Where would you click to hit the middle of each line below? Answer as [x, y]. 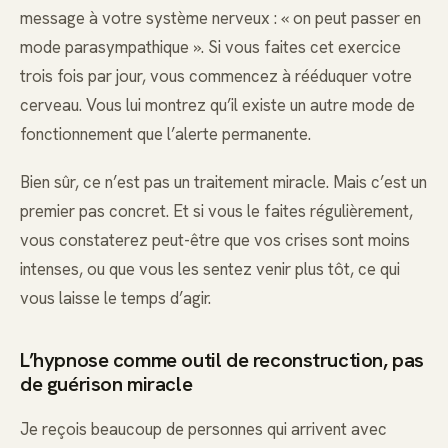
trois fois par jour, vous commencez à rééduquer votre [216, 75]
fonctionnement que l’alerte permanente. [165, 133]
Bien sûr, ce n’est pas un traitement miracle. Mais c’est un [223, 181]
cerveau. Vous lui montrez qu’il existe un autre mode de [217, 104]
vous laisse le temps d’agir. [115, 297]
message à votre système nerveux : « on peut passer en [220, 17]
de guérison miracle [106, 383]
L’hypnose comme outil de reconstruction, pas [222, 359]
